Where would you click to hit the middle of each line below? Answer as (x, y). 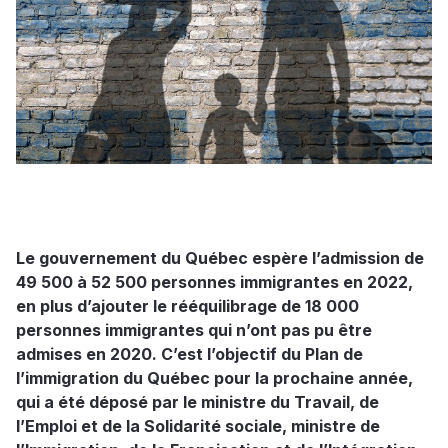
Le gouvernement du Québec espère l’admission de (220, 258)
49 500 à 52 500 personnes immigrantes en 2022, (214, 282)
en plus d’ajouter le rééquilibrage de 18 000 (187, 306)
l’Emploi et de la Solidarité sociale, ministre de (198, 426)
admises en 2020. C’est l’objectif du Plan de (189, 354)
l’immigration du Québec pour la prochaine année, (214, 378)
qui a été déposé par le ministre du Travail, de (197, 402)
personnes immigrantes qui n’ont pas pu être (194, 330)
